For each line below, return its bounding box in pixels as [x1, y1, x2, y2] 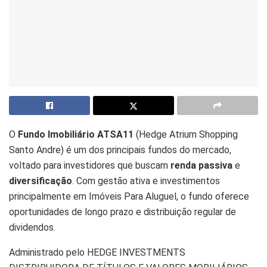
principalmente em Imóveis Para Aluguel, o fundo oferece [9, 190, 249, 202]
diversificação [9, 175, 72, 187]
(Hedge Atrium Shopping [133, 128, 238, 140]
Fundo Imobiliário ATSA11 [18, 128, 133, 140]
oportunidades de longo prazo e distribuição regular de [9, 206, 236, 218]
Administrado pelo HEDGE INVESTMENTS [9, 246, 185, 258]
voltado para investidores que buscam [9, 159, 170, 171]
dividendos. [9, 221, 55, 233]
